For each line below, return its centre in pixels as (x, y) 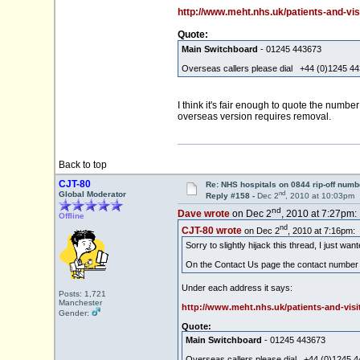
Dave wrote (203, 214)
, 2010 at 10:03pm (319, 196)
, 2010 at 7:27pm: (319, 214)
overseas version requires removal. (254, 117)
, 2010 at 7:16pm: (321, 230)
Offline (71, 216)
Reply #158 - (231, 196)
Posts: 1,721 (82, 294)
